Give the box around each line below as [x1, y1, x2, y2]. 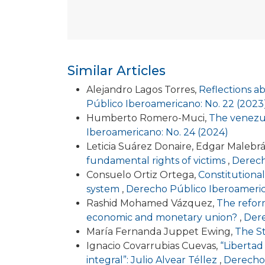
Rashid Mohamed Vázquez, [86, 198, 216, 209]
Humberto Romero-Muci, [86, 112, 209, 124]
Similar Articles [67, 63, 166, 79]
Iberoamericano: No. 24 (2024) [86, 127, 228, 138]
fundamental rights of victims [86, 155, 228, 167]
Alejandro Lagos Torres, [86, 84, 199, 96]
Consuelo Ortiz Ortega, [86, 169, 198, 181]
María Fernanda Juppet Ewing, [86, 226, 235, 238]
